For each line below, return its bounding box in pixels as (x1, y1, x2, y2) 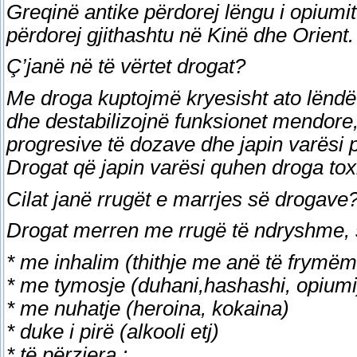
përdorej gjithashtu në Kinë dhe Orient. (6, 23, 354, 46)
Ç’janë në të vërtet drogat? (6, 55, 245, 78)
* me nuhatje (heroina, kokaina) (6, 296, 289, 320)
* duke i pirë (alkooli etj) (6, 320, 219, 343)
